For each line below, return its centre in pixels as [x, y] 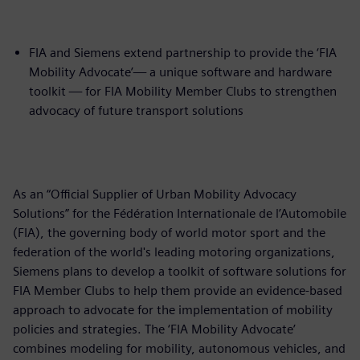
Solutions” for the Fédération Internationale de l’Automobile [180, 213]
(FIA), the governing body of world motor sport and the [169, 232]
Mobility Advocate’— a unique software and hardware [180, 72]
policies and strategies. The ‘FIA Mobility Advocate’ [154, 329]
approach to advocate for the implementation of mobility [173, 309]
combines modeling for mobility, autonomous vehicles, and [179, 348]
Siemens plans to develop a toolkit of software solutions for [180, 271]
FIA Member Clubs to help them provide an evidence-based [178, 290]
